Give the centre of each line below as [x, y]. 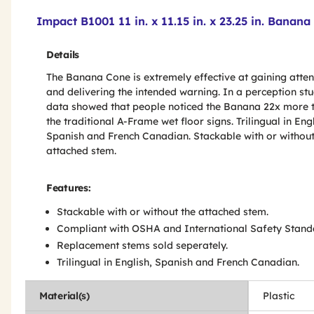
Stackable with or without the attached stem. [163, 212]
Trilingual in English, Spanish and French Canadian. [178, 262]
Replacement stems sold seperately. [142, 245]
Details [63, 55]
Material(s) [64, 296]
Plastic [279, 296]
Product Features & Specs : [113, 11]
